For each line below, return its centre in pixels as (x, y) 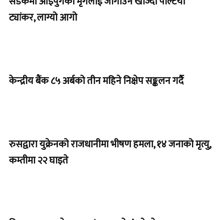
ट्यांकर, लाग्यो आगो (43, 18)
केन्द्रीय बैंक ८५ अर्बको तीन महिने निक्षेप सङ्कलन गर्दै (96, 81)
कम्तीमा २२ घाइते (39, 160)
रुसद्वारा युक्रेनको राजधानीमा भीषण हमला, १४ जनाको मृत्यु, (110, 144)
